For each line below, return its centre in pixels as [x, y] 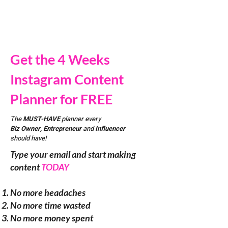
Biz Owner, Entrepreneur [47, 129]
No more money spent [52, 218]
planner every [81, 119]
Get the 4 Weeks [61, 59]
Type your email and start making [73, 154]
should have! [28, 138]
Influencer [110, 129]
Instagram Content [67, 79]
